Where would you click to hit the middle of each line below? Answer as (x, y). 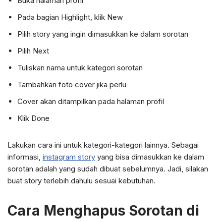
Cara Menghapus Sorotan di (103, 211)
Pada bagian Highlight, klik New (70, 17)
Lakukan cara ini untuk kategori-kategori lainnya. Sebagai (103, 145)
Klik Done (33, 118)
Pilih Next (33, 51)
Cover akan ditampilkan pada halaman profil (91, 101)
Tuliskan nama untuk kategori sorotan (80, 68)
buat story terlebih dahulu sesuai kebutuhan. (82, 181)
